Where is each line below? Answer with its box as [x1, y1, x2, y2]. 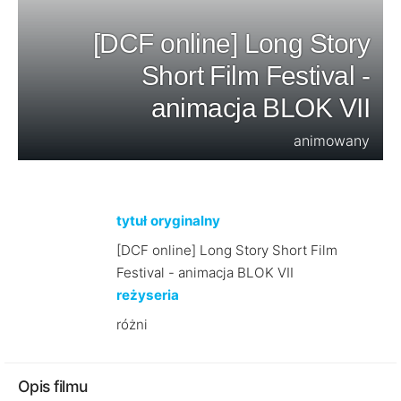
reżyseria [115, 286, 179, 303]
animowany [294, 132, 370, 149]
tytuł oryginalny [115, 212, 220, 229]
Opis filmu [18, 377, 88, 396]
